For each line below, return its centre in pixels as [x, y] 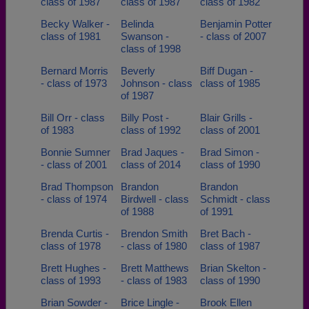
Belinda [137, 24]
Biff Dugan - [227, 71]
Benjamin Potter [236, 24]
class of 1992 [150, 130]
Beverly [138, 71]
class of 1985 [230, 83]
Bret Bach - [226, 233]
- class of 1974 [74, 199]
